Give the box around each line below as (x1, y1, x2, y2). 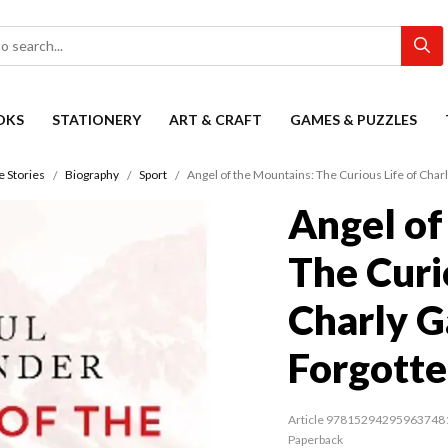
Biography (64, 167, 119, 183)
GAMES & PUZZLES (290, 111, 417, 128)
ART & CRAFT (169, 111, 262, 128)
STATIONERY (52, 111, 141, 128)
